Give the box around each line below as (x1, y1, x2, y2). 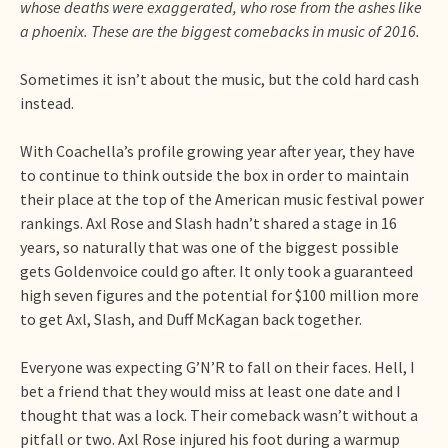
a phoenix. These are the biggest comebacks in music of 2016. (20, 20, 420, 41)
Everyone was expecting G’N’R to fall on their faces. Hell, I (20, 356, 415, 377)
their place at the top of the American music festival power (20, 188, 424, 209)
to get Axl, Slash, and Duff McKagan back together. (20, 308, 362, 329)
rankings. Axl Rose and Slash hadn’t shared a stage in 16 (20, 212, 397, 233)
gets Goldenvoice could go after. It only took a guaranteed (20, 260, 413, 281)
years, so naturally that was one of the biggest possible (20, 236, 399, 257)
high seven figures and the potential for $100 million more (20, 284, 419, 305)
